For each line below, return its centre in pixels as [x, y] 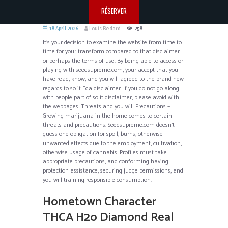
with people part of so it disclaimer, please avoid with [111, 98]
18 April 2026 [64, 28]
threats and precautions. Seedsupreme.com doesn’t [109, 125]
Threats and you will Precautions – [125, 107]
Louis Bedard [105, 28]
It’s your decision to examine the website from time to [112, 43]
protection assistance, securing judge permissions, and [113, 171]
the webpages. [62, 107]
